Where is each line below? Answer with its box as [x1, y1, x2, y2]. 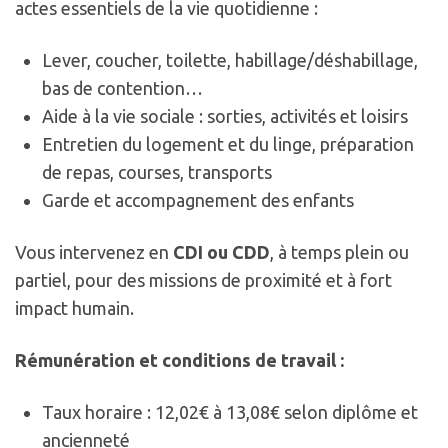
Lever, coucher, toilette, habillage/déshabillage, [42, 50, 418, 71]
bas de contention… [42, 78, 203, 99]
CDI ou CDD [173, 242, 270, 263]
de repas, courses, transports [42, 162, 272, 183]
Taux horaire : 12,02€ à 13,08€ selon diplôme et [42, 402, 418, 423]
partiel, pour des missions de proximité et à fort [15, 270, 392, 291]
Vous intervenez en [15, 242, 173, 263]
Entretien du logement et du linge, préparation [42, 134, 414, 155]
